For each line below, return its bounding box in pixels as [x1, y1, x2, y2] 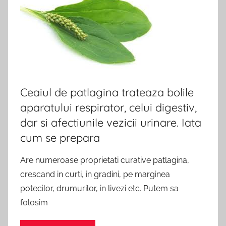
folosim [20, 197, 48, 207]
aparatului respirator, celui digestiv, [20, 100, 197, 115]
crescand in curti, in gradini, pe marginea [20, 169, 170, 179]
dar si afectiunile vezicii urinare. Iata [20, 115, 201, 130]
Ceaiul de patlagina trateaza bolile [20, 85, 194, 99]
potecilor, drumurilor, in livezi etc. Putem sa [20, 183, 179, 193]
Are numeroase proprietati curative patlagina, [20, 155, 189, 165]
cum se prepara [20, 130, 100, 145]
